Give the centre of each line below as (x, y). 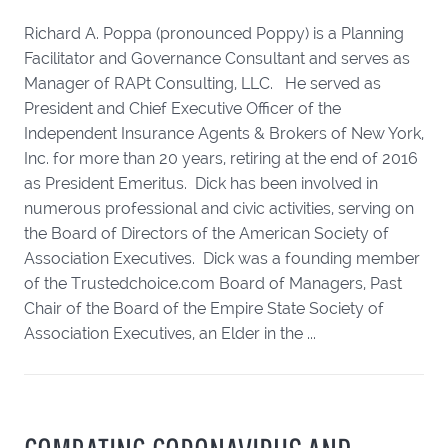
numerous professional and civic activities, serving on (219, 208)
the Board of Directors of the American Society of (206, 233)
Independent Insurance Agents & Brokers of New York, (224, 133)
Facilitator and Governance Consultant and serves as (217, 58)
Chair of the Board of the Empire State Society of (204, 308)
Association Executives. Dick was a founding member (222, 258)
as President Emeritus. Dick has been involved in (201, 183)
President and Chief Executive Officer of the (182, 108)
